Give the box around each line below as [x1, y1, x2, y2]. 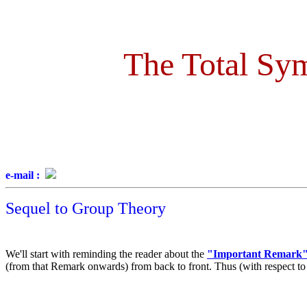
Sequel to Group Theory [5, 199, 166, 217]
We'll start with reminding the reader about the [5, 248, 207, 260]
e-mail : [5, 169, 45, 181]
